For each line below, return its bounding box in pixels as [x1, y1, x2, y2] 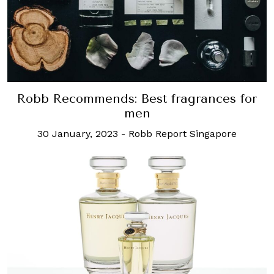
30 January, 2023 [37, 127, 118, 139]
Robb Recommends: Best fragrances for [17, 91, 257, 106]
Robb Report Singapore [128, 127, 237, 139]
